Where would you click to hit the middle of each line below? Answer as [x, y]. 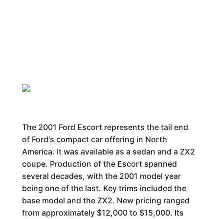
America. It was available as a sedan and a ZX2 [108, 152]
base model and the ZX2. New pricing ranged [106, 200]
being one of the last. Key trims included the [104, 188]
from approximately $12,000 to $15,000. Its [103, 213]
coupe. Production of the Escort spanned [99, 164]
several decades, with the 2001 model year [101, 176]
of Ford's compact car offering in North [94, 139]
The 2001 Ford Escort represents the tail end [105, 127]
